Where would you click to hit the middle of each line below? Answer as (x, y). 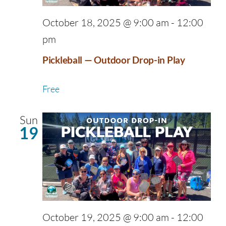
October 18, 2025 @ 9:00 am (106, 23)
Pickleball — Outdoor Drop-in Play (114, 60)
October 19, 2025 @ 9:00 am (106, 217)
